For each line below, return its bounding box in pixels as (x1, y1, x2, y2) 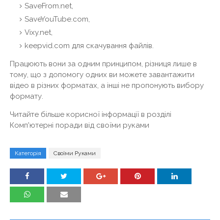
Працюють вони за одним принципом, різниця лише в (10, 59, 197, 68)
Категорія (15, 149, 41, 157)
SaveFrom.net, (25, 1, 73, 10)
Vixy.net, (25, 27, 53, 37)
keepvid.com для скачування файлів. (25, 41, 154, 50)
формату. (10, 91, 43, 101)
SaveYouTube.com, (25, 14, 90, 24)
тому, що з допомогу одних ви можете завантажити (10, 70, 194, 79)
